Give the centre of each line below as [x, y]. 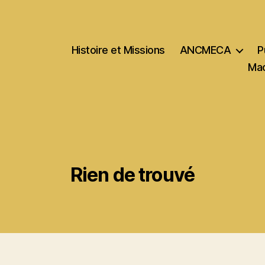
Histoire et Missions [118, 50]
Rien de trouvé [132, 175]
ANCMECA [205, 50]
